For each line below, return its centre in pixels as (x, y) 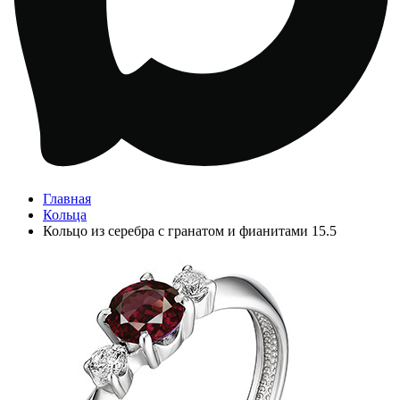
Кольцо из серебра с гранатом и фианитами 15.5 (190, 231)
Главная (67, 199)
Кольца (65, 215)
